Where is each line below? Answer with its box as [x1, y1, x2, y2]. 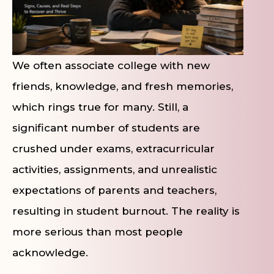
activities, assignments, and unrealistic [12, 163, 217, 176]
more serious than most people [12, 226, 183, 239]
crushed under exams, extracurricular [12, 143, 215, 155]
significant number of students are [12, 122, 200, 135]
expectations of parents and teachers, [12, 184, 217, 197]
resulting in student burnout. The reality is [12, 205, 240, 218]
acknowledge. [12, 246, 88, 259]
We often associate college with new [12, 59, 210, 72]
